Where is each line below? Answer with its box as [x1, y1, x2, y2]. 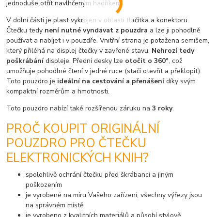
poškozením [26, 180, 62, 189]
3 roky [152, 103, 173, 113]
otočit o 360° [125, 56, 169, 65]
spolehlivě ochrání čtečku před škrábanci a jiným [26, 170, 174, 179]
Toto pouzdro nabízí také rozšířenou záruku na [6, 103, 153, 113]
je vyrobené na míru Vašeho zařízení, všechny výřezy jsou [26, 190, 202, 200]
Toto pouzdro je [6, 76, 58, 86]
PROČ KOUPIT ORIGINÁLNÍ [6, 121, 160, 138]
